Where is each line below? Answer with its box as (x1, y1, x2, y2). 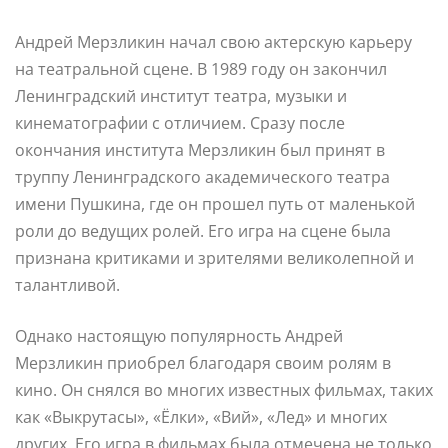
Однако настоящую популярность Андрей (15, 324, 343, 347)
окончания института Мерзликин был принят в (15, 138, 385, 161)
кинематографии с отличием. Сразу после (15, 111, 345, 134)
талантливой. (15, 273, 120, 296)
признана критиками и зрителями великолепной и (15, 246, 414, 269)
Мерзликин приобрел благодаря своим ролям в (15, 351, 391, 374)
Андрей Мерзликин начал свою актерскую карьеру (15, 30, 412, 53)
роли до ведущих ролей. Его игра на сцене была (15, 219, 391, 242)
